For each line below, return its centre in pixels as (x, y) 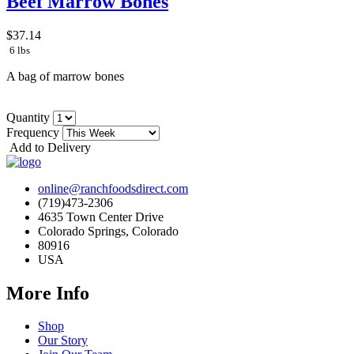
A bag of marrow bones (65, 76)
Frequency (34, 132)
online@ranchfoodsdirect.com (113, 188)
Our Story (63, 341)
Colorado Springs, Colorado (108, 231)
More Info (48, 293)
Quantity (30, 117)
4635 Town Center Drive (101, 217)
